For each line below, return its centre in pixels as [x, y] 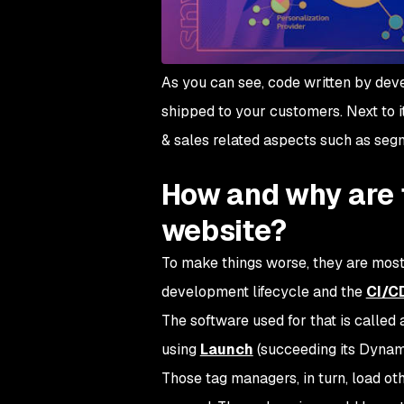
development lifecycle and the [263, 292]
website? [224, 231]
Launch [226, 350]
